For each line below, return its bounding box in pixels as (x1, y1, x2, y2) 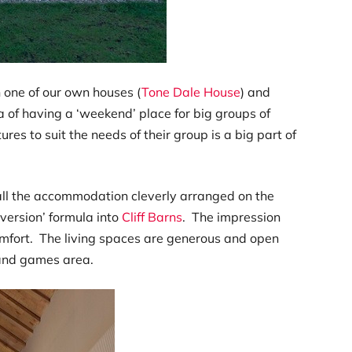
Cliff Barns (122, 209, 183, 225)
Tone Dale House (141, 84, 241, 101)
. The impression (182, 209, 281, 225)
